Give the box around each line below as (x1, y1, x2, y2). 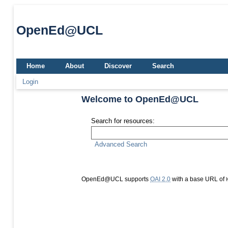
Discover (104, 62, 132, 70)
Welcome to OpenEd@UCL (81, 94, 198, 104)
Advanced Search (94, 140, 147, 148)
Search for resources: (91, 117, 155, 125)
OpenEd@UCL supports (81, 176, 150, 182)
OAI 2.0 (150, 176, 170, 182)
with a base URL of (170, 176, 226, 182)
